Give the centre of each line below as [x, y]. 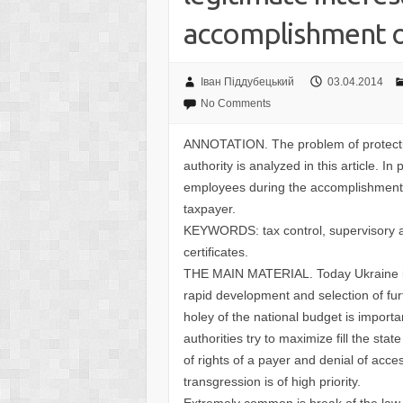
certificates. [216, 251]
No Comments [235, 103]
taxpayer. [210, 208]
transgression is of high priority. [273, 381]
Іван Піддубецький [247, 82]
